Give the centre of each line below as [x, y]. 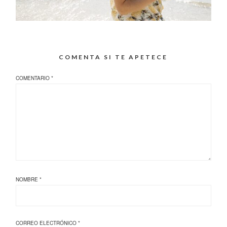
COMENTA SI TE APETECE [113, 57]
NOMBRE [28, 180]
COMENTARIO [34, 78]
